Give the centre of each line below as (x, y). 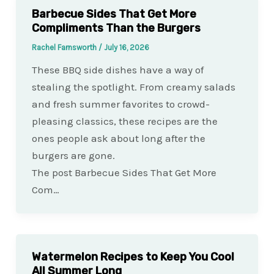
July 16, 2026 (126, 47)
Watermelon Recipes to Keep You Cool (133, 257)
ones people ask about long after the (118, 138)
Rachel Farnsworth (65, 47)
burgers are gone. (73, 155)
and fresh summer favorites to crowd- (120, 104)
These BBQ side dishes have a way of (117, 69)
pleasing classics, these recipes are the (124, 121)
